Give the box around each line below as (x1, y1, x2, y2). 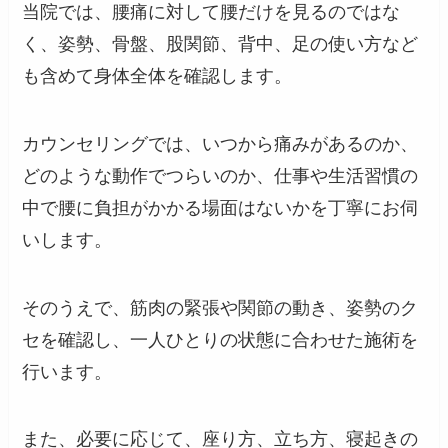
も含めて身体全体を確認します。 (22, 65, 293, 86)
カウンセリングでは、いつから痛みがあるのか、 (22, 133, 419, 154)
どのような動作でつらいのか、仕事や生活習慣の (22, 165, 419, 186)
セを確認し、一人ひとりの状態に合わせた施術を (22, 329, 419, 350)
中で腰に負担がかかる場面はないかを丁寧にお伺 (22, 197, 419, 218)
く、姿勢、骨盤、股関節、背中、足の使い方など (22, 33, 419, 54)
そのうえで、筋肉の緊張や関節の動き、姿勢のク (22, 297, 419, 318)
